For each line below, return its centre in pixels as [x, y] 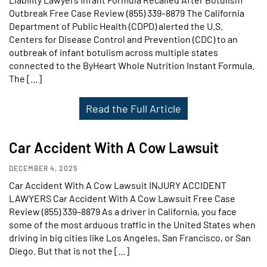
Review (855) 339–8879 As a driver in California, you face [123, 211]
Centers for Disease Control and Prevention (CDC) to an [123, 39]
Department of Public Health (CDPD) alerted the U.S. [116, 26]
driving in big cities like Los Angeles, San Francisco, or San [130, 237]
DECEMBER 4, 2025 [43, 168]
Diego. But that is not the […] [69, 251]
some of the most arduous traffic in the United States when [132, 224]
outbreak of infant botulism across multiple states [114, 52]
